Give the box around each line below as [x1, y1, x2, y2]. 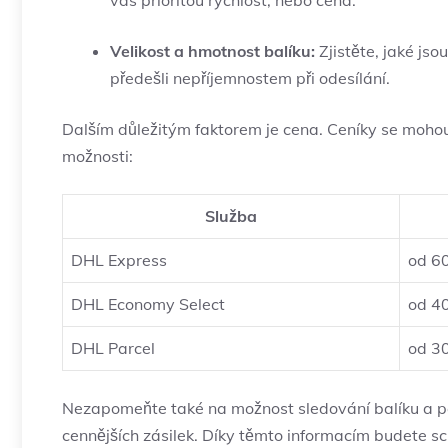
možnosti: [62, 146, 133, 167]
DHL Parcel [71, 338, 155, 359]
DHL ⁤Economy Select [71, 294, 225, 315]
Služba [205, 206, 257, 227]
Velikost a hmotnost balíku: [110, 41, 315, 62]
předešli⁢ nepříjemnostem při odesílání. [110, 68, 390, 89]
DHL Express [71, 250, 167, 271]
